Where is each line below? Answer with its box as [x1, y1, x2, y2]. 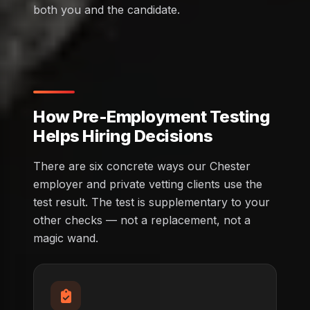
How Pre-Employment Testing [33, 106, 271, 127]
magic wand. [33, 230, 98, 245]
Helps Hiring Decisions [33, 125, 213, 146]
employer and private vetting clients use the [33, 176, 262, 191]
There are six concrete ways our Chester [33, 158, 250, 173]
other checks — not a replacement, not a [33, 212, 250, 227]
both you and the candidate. [33, 2, 180, 17]
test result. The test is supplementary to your [33, 194, 270, 209]
